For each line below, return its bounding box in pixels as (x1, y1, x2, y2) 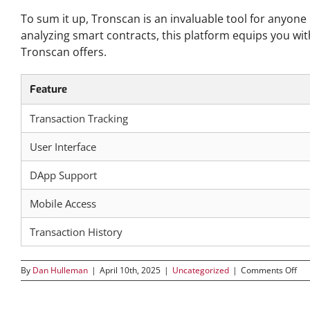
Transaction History (30, 225, 122, 239)
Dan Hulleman (33, 264, 88, 276)
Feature (30, 82, 67, 96)
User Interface (30, 140, 96, 154)
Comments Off (241, 264, 297, 276)
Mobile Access (30, 197, 96, 210)
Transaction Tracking (30, 111, 128, 125)
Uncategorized (172, 264, 229, 276)
